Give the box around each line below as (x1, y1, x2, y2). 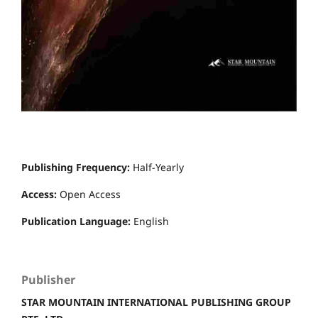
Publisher (21, 272, 75, 288)
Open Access (60, 187, 121, 202)
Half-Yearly (133, 160, 184, 175)
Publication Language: (21, 214, 133, 229)
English (133, 214, 169, 229)
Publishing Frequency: (21, 160, 133, 175)
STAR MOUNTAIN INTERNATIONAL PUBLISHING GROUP (21, 295, 291, 309)
